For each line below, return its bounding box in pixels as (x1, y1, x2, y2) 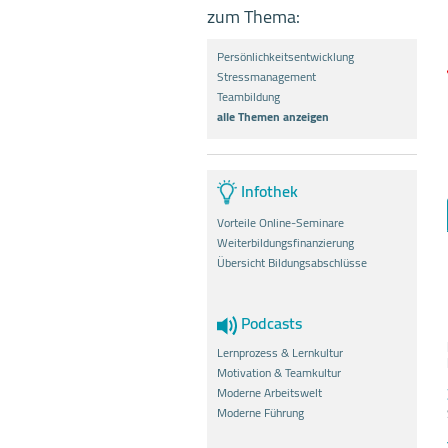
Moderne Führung (217, 400, 304, 424)
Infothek (237, 175, 298, 206)
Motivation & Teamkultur (217, 360, 341, 384)
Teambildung (217, 85, 280, 108)
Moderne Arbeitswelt (217, 380, 322, 404)
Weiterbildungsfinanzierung (217, 231, 354, 255)
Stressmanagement (217, 65, 316, 88)
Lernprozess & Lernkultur (217, 340, 343, 364)
